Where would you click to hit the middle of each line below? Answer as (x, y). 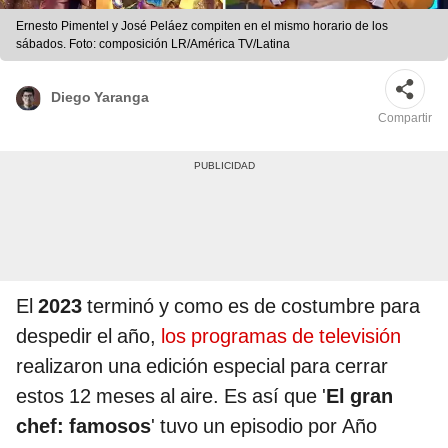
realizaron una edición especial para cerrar (202, 366)
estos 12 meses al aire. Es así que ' (171, 396)
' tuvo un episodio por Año (264, 426)
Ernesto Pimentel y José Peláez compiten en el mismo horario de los (202, 26)
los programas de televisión (281, 336)
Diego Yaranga (100, 96)
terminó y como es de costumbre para (251, 306)
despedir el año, (88, 336)
